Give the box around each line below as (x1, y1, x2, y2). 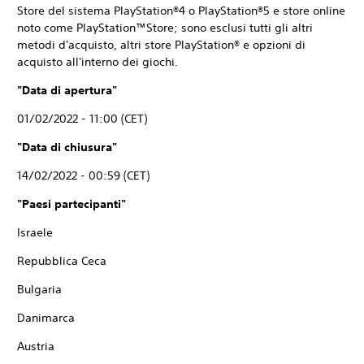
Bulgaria (17, 282, 62, 297)
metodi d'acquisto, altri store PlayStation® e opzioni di (17, 37, 305, 52)
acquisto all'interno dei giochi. (17, 54, 178, 69)
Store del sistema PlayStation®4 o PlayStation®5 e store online (17, 3, 345, 18)
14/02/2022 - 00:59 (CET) (17, 168, 149, 183)
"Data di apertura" (17, 83, 146, 97)
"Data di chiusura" (17, 140, 146, 154)
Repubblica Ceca (17, 253, 106, 268)
